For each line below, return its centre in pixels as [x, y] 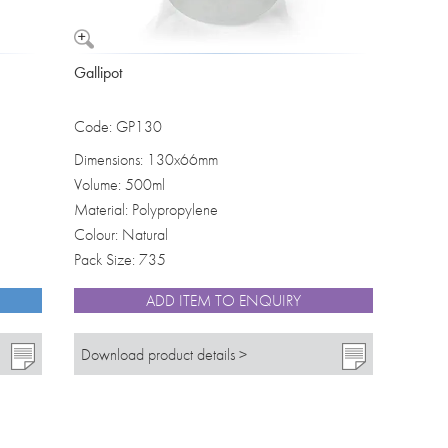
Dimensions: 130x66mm [145, 160]
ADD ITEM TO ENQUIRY [223, 301]
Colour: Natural [120, 235]
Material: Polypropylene [145, 210]
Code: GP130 [117, 127]
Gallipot [97, 73]
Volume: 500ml [119, 185]
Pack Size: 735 [119, 260]
